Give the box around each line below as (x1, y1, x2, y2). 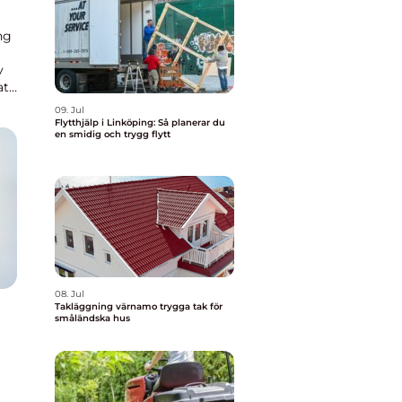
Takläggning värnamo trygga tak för (55, 301, 160, 312)
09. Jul (55, 104, 84, 116)
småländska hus (55, 312, 130, 324)
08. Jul (55, 288, 84, 300)
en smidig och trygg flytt (55, 128, 170, 140)
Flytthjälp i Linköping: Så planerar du (55, 117, 225, 128)
